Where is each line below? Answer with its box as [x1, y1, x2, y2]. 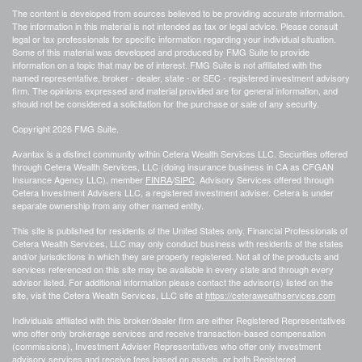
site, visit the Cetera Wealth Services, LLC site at [12, 288, 205, 302]
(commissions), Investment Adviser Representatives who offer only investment [12, 339, 321, 353]
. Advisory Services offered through [195, 173, 334, 187]
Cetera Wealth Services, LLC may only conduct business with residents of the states [12, 237, 343, 250]
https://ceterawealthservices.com [205, 288, 335, 302]
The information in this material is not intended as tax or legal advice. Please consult [12, 19, 338, 33]
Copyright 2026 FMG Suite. [12, 122, 119, 136]
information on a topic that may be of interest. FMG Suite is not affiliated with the [12, 58, 322, 72]
